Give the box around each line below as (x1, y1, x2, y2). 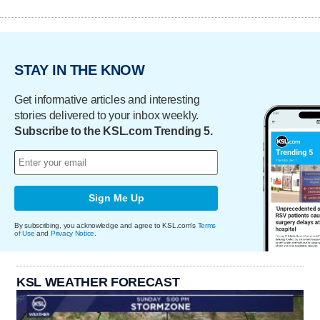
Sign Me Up (88, 192, 144, 204)
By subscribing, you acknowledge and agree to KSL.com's (14, 221, 198, 229)
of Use (14, 229, 35, 237)
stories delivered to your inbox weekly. (14, 109, 199, 121)
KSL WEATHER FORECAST (16, 274, 180, 289)
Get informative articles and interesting (14, 93, 200, 106)
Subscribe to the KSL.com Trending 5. (14, 124, 213, 137)
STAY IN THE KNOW (14, 62, 145, 79)
